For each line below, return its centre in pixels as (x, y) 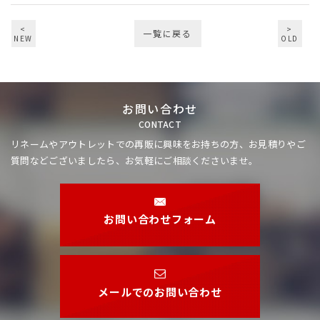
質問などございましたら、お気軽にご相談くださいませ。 (135, 160)
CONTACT (160, 124)
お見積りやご (277, 144)
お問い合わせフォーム (160, 219)
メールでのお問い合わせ (160, 291)
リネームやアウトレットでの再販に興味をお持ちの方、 (130, 144)
